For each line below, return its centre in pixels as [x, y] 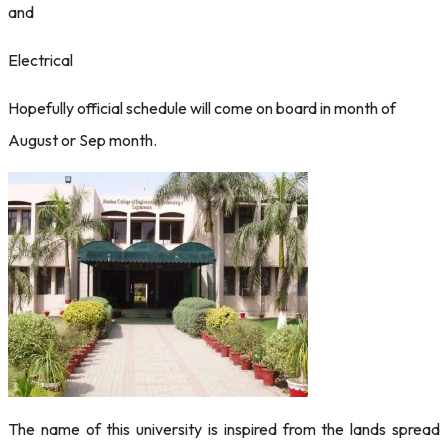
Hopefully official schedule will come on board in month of [202, 108]
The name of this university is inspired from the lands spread [224, 429]
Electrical [40, 60]
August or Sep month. [82, 140]
